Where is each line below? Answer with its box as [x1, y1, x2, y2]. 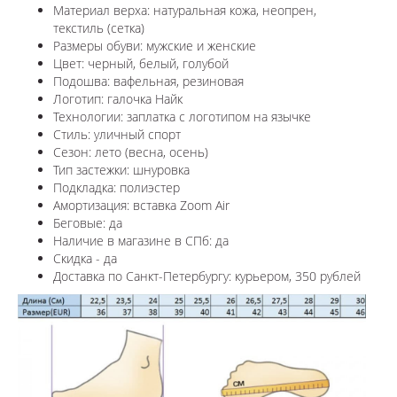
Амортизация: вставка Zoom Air [53, 196, 230, 214]
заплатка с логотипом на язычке [123, 107, 311, 125]
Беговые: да [53, 214, 122, 231]
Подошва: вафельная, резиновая [53, 72, 244, 90]
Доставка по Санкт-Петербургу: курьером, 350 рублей [53, 267, 361, 284]
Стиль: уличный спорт [53, 125, 181, 143]
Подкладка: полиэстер [53, 178, 180, 196]
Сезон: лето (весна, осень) [53, 143, 208, 160]
